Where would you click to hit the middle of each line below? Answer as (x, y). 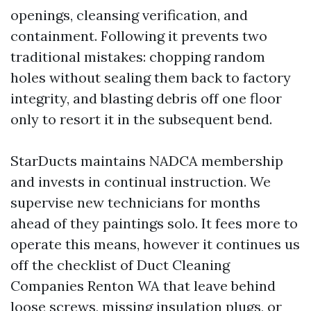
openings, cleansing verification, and (129, 15)
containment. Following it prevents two (139, 36)
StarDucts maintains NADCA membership (147, 161)
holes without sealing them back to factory (151, 77)
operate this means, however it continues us (155, 244)
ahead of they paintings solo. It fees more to (154, 223)
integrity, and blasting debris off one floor (146, 98)
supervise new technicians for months (135, 202)
